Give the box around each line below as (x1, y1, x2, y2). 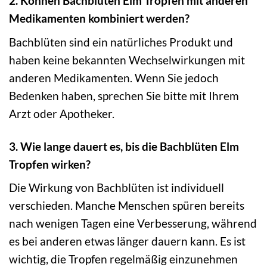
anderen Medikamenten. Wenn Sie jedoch (9, 70, 219, 85)
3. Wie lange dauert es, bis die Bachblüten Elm (9, 139, 239, 153)
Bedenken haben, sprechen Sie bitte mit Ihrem (9, 88, 239, 103)
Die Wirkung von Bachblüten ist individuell (9, 181, 224, 195)
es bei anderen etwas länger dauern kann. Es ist (9, 234, 246, 249)
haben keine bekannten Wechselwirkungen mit (9, 52, 245, 67)
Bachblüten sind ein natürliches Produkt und (9, 35, 233, 49)
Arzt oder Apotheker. (9, 106, 114, 120)
